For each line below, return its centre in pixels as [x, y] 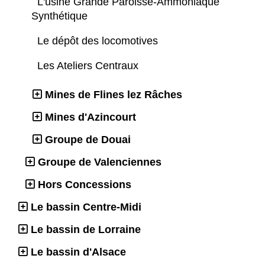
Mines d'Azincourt [91, 117]
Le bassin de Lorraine [86, 230]
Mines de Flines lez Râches [114, 95]
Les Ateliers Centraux [89, 66]
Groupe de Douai [88, 140]
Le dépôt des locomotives [99, 41]
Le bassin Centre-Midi [86, 207]
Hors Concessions [85, 185]
